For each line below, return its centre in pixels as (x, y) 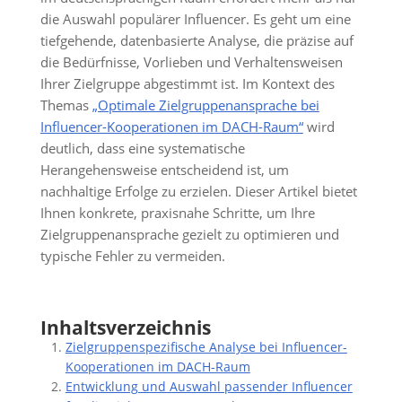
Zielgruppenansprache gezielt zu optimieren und (189, 235)
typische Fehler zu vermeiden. (132, 256)
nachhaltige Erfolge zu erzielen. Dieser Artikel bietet (198, 192)
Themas (66, 105)
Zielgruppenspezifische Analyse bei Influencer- (206, 347)
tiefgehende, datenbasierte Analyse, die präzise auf (197, 41)
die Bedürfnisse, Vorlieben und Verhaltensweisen (191, 62)
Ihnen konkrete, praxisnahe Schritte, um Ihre (177, 213)
